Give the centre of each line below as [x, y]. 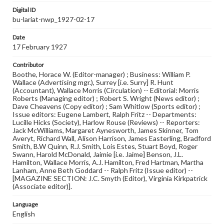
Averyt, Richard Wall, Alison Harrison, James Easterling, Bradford [112, 138]
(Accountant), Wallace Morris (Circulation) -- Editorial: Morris [106, 90]
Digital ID [24, 10]
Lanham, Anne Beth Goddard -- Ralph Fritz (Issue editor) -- [103, 170]
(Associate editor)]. [42, 186]
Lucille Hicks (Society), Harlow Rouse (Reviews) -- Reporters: [106, 122]
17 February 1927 [40, 47]
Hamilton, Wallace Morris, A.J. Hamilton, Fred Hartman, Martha [108, 162]
